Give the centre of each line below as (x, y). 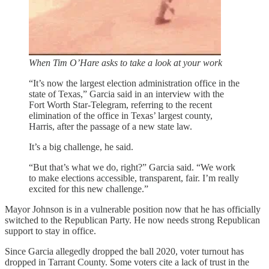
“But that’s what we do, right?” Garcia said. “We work (132, 167)
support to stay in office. (50, 231)
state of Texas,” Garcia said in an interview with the (126, 94)
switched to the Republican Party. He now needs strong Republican (132, 220)
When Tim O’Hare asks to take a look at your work (125, 62)
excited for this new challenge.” (89, 189)
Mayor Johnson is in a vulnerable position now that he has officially (133, 209)
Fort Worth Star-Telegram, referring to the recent (120, 104)
